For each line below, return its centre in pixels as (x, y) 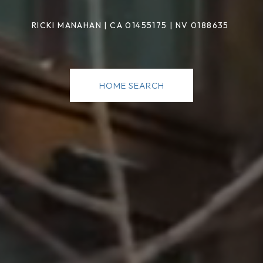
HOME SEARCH (131, 85)
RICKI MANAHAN (66, 25)
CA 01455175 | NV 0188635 (171, 25)
